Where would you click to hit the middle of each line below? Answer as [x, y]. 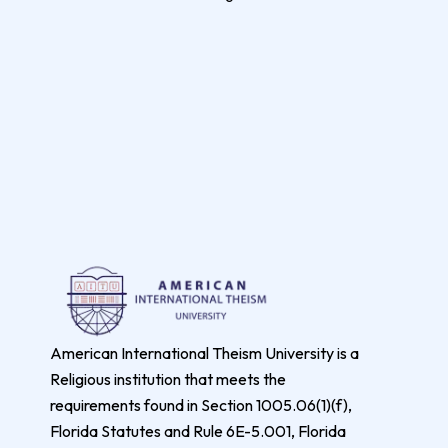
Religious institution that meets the [168, 378]
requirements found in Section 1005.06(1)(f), [201, 404]
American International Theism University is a [206, 352]
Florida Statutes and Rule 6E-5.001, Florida [198, 430]
